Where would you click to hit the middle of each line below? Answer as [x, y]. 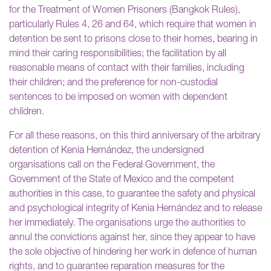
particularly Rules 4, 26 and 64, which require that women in [133, 25]
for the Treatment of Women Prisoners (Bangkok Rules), [125, 11]
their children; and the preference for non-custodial [113, 83]
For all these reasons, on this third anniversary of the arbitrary [135, 136]
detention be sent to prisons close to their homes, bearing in [133, 40]
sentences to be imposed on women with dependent [118, 98]
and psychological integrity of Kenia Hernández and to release [135, 209]
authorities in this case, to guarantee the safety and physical [132, 194]
